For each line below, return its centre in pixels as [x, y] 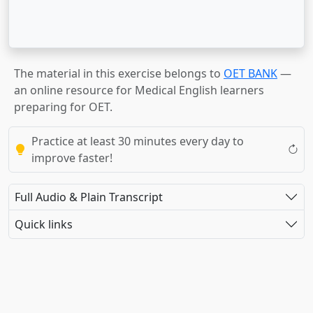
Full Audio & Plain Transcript [89, 197]
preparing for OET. [63, 107]
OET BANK [250, 73]
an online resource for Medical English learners [139, 90]
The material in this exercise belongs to [119, 73]
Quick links [44, 224]
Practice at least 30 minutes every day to [138, 141]
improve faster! [72, 158]
